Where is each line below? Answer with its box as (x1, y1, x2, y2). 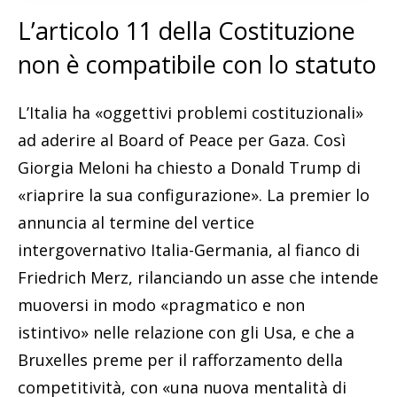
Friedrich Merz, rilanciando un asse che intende (18, 267, 378, 289)
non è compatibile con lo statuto (18, 48, 377, 82)
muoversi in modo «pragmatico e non (18, 294, 305, 316)
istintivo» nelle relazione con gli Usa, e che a (18, 322, 354, 344)
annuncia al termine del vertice (18, 212, 254, 234)
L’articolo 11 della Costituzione (18, 14, 355, 48)
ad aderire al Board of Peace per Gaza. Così (18, 129, 346, 152)
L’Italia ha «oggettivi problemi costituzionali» (18, 102, 363, 124)
